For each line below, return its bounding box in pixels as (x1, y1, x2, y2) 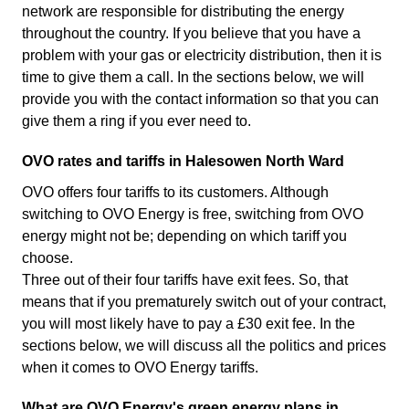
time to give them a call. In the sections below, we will (22, 69, 364, 86)
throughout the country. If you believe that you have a (22, 26, 361, 42)
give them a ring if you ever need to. (22, 113, 251, 130)
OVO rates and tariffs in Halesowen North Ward (22, 153, 344, 170)
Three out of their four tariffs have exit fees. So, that (22, 272, 348, 288)
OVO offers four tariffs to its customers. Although (22, 184, 329, 201)
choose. (22, 250, 73, 267)
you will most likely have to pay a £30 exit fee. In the (22, 316, 355, 332)
